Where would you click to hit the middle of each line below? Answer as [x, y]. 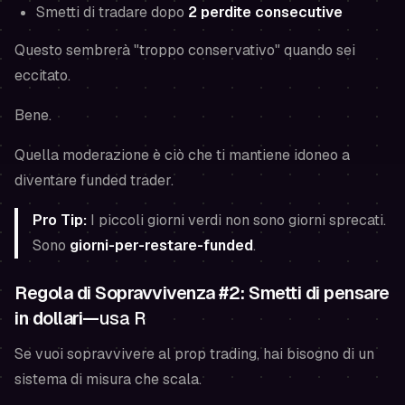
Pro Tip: [60, 220]
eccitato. [42, 75]
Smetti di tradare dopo [112, 12]
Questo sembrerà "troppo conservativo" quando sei [185, 50]
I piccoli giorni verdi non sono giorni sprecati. [236, 220]
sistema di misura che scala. [108, 379]
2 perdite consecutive [265, 12]
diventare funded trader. [94, 180]
